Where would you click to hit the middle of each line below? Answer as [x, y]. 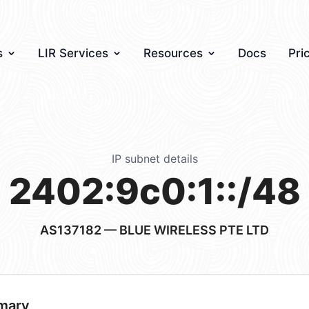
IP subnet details [154, 159]
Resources [173, 53]
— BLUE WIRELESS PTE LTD [185, 230]
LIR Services [73, 53]
